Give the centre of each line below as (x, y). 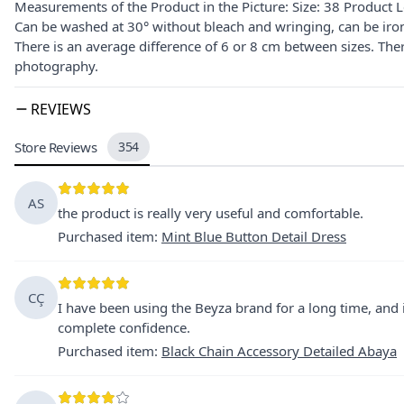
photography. (56, 66)
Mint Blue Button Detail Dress (254, 236)
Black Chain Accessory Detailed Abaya (279, 351)
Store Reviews (56, 147)
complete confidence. (124, 327)
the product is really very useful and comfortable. (211, 213)
